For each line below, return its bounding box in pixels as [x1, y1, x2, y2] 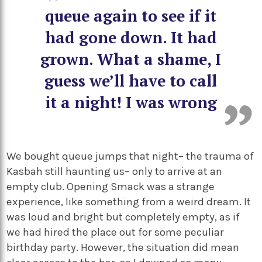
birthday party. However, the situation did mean [6, 240, 240, 254]
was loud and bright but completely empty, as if [6, 210, 240, 223]
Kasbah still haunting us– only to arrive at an [6, 164, 223, 178]
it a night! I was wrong [44, 91, 217, 113]
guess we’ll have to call [44, 70, 218, 91]
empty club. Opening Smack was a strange [6, 180, 215, 193]
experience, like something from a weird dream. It [6, 195, 251, 208]
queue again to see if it [45, 5, 217, 26]
